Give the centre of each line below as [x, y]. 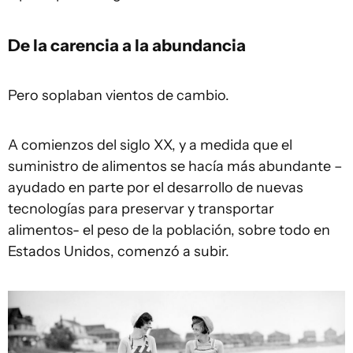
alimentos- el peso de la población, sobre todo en [169, 230]
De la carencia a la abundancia [127, 45]
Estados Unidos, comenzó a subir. [119, 252]
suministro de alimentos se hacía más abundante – [175, 167]
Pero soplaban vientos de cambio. [119, 96]
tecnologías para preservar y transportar [141, 209]
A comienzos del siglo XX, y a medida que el [150, 145]
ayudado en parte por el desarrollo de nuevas [156, 188]
